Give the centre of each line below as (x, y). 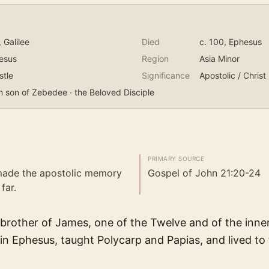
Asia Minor (219, 59)
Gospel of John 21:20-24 (204, 173)
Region (155, 59)
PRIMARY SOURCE (176, 159)
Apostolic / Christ (233, 76)
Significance (166, 76)
